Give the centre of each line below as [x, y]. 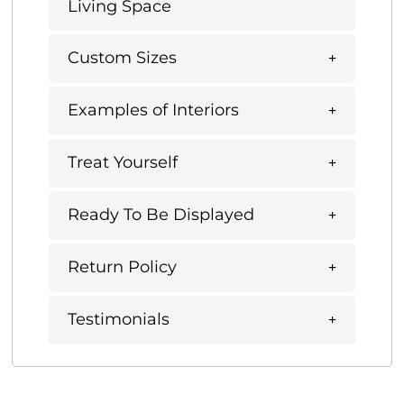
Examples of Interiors [153, 110]
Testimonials [119, 320]
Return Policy [122, 267]
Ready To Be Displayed [161, 215]
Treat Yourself [123, 163]
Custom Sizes [122, 58]
